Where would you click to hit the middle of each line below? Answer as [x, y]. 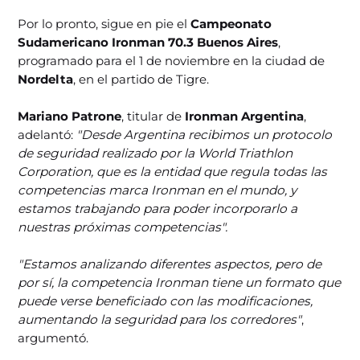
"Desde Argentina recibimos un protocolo [205, 134]
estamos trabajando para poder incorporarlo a [158, 208]
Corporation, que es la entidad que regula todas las [173, 171]
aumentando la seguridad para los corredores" [160, 319]
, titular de [153, 116]
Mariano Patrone [70, 116]
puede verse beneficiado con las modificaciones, [166, 301]
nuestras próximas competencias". [123, 227]
